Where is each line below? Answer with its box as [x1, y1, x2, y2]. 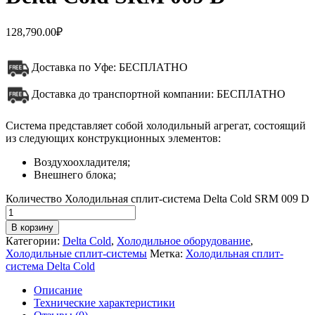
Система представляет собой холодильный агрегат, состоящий [6, 120, 306, 132]
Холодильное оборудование [117, 235, 250, 247]
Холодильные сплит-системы [6, 247, 147, 260]
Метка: [150, 247, 186, 260]
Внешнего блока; [34, 169, 116, 181]
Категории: [6, 235, 63, 247]
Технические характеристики [34, 297, 175, 309]
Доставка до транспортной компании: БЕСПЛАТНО [32, 88, 285, 101]
